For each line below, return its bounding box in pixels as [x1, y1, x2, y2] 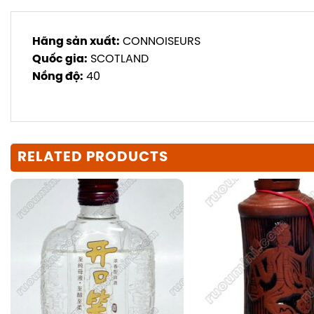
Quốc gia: [32, 53, 88, 65]
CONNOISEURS [120, 36, 200, 48]
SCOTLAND [88, 53, 149, 65]
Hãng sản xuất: [32, 36, 120, 48]
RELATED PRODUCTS [18, 149, 168, 165]
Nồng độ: [32, 71, 83, 83]
